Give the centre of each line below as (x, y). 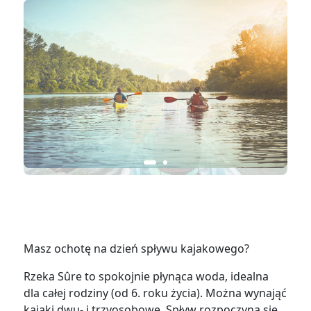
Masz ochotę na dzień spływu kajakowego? (137, 249)
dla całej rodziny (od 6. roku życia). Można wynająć (155, 293)
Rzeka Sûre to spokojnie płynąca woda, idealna (146, 277)
